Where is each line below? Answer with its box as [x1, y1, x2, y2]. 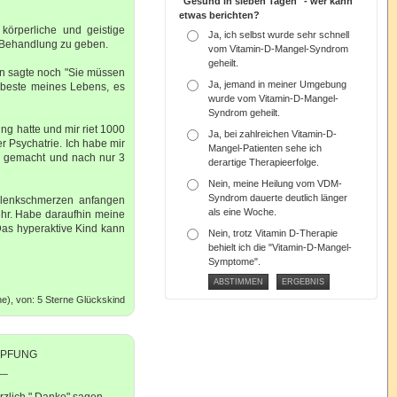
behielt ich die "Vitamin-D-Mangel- [208, 242, 353, 253]
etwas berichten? [179, 10, 261, 20]
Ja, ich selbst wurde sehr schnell [208, 29, 350, 40]
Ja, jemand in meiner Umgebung [208, 79, 347, 90]
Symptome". [208, 256, 261, 267]
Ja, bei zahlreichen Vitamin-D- [208, 128, 338, 139]
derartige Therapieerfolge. [208, 157, 320, 167]
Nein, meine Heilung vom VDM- [208, 178, 343, 189]
